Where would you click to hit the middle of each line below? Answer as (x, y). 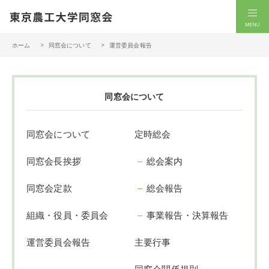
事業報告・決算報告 (188, 215)
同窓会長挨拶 (54, 161)
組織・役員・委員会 (68, 215)
